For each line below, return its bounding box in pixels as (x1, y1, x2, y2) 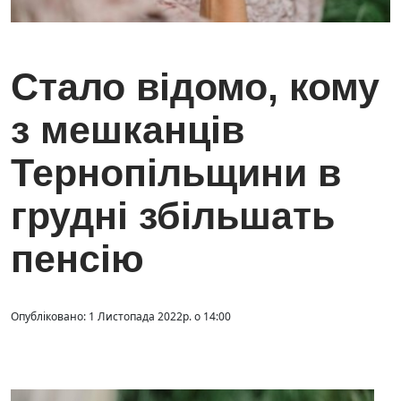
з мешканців (11, 108, 244, 152)
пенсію (11, 237, 144, 281)
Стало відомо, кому (11, 65, 380, 109)
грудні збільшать (11, 194, 335, 238)
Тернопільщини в (11, 151, 341, 195)
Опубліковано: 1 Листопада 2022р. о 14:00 (11, 309, 231, 325)
